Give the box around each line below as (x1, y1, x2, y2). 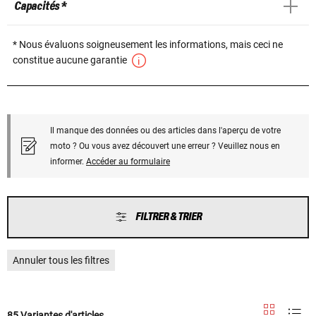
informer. (50, 156, 86, 166)
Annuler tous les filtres (13, 254, 109, 266)
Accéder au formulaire (86, 156, 170, 166)
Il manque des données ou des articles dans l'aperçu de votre (50, 125, 281, 135)
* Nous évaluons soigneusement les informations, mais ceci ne (13, 38, 283, 50)
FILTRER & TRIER (135, 210, 202, 223)
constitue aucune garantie (13, 54, 129, 66)
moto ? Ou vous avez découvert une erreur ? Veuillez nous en (50, 140, 280, 151)
